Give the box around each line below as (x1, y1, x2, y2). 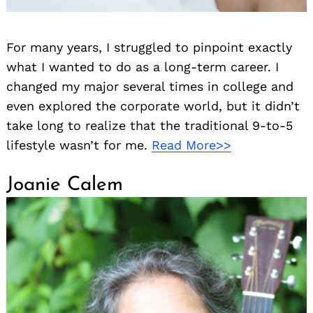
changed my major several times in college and (6, 78, 293, 94)
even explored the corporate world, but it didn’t (6, 98, 300, 113)
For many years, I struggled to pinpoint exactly (6, 39, 292, 54)
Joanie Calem (6, 175, 123, 195)
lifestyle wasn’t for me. (6, 137, 152, 152)
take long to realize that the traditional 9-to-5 (6, 117, 293, 133)
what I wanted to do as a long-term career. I (6, 59, 279, 74)
